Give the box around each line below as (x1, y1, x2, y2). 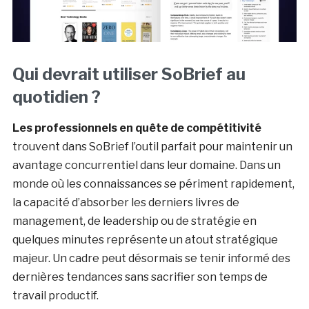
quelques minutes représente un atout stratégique (12, 233, 278, 247)
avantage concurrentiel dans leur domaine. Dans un (12, 159, 281, 172)
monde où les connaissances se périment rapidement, (12, 177, 295, 191)
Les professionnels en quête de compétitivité (12, 121, 261, 135)
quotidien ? (12, 87, 101, 108)
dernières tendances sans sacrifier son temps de (12, 270, 268, 284)
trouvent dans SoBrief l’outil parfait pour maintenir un (12, 140, 292, 154)
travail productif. (12, 289, 99, 303)
